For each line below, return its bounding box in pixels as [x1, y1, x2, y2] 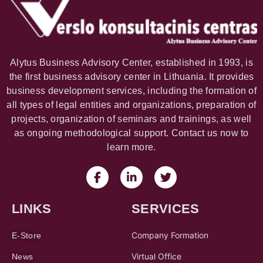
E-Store [12, 231, 42, 241]
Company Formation [131, 230, 208, 241]
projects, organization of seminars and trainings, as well [11, 114, 252, 124]
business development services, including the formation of [6, 86, 257, 96]
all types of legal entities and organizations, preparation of [6, 100, 257, 110]
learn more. [107, 142, 156, 153]
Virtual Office [131, 251, 181, 262]
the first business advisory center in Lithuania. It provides [9, 72, 254, 82]
